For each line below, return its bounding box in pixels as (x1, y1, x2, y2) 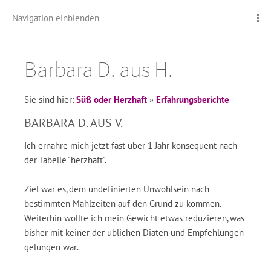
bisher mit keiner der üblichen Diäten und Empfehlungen (24, 227, 244, 238)
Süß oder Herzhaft (76, 94, 147, 105)
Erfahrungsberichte (156, 94, 229, 105)
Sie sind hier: (24, 94, 76, 105)
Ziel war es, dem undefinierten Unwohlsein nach (24, 183, 209, 195)
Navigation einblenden (12, 12, 99, 24)
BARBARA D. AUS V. (24, 115, 123, 131)
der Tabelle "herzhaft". (24, 154, 106, 166)
